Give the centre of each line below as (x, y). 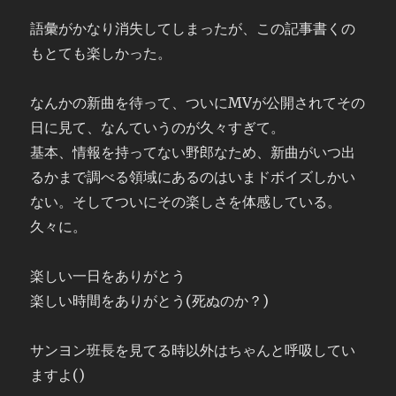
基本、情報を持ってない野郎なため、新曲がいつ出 (193, 152)
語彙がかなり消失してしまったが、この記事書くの (193, 28)
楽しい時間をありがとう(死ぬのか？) (150, 301)
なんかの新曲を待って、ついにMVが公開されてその (198, 103)
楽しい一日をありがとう (108, 276)
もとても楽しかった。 (101, 53)
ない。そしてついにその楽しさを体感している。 (186, 202)
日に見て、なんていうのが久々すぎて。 (158, 127)
